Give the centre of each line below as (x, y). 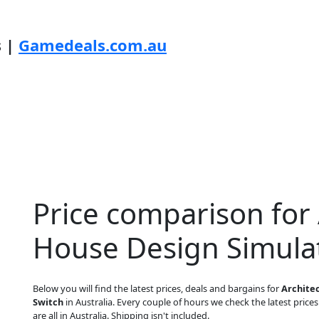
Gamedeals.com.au (93, 45)
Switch (48, 302)
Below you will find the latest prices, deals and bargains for (157, 288)
